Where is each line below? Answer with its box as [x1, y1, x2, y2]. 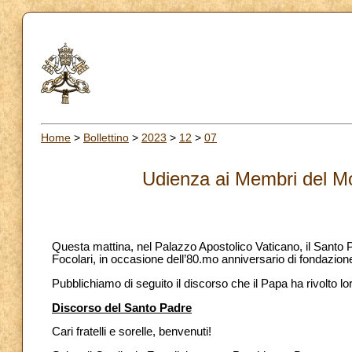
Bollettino [83, 130, 129, 144]
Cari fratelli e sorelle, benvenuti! [52, 325, 211, 339]
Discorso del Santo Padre [52, 301, 192, 314]
